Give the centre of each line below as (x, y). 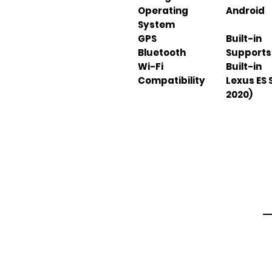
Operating (163, 11)
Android (245, 11)
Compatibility (172, 80)
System (156, 25)
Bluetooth (162, 53)
